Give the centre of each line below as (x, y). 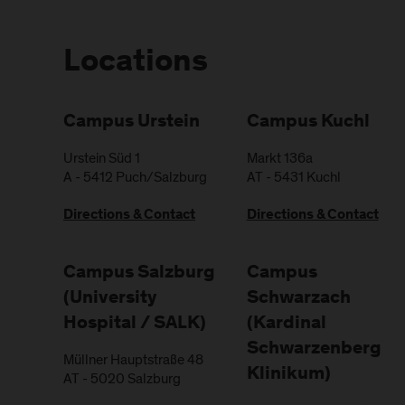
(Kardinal (286, 325)
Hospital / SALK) (135, 325)
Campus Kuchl (308, 123)
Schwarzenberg (314, 350)
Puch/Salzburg (161, 178)
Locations (136, 64)
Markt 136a (279, 159)
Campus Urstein (132, 123)
